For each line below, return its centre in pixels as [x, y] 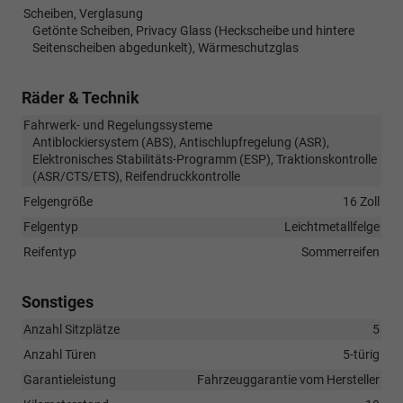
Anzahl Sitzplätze [72, 329]
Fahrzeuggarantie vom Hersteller [288, 379]
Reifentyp [50, 251]
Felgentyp [51, 226]
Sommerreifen [340, 251]
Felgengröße [58, 201]
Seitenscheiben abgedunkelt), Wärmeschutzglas [166, 47]
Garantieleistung [70, 379]
